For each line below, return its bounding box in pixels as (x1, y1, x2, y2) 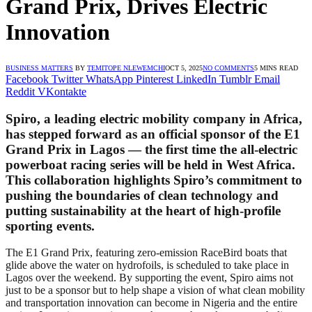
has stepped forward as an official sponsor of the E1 (6, 126, 300, 141)
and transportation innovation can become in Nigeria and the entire (6, 297, 297, 309)
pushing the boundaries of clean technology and (6, 187, 279, 203)
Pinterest (136, 72, 173, 85)
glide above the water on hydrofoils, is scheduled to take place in (6, 259, 289, 272)
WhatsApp (86, 72, 133, 85)
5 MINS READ (254, 63, 298, 72)
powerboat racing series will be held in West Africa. (6, 157, 295, 172)
